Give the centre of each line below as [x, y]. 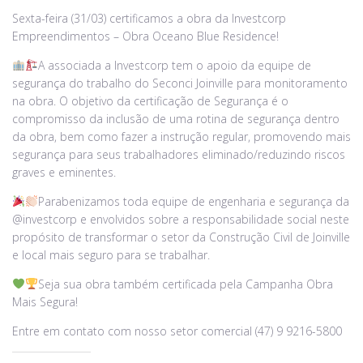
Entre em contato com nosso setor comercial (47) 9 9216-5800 [177, 331]
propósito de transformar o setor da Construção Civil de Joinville [181, 237]
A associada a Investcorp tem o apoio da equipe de [174, 65]
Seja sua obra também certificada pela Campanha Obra [185, 284]
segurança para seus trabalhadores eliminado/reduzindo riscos [179, 154]
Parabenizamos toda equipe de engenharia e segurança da [193, 201]
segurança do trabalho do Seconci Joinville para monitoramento [180, 83]
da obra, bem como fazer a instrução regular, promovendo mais [181, 136]
